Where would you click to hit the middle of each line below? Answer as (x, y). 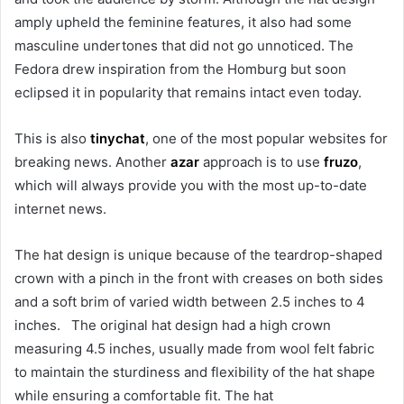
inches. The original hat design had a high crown (173, 326)
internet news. (60, 209)
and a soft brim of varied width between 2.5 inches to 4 (190, 302)
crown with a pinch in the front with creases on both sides (199, 279)
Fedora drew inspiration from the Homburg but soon (180, 69)
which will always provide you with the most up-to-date (191, 186)
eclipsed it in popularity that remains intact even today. (188, 93)
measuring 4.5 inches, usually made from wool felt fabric (194, 349)
